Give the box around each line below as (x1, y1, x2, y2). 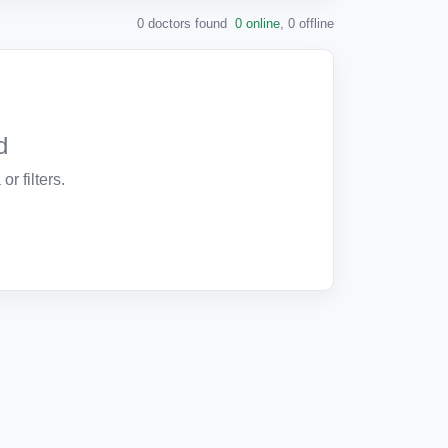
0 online (235, 16, 280, 31)
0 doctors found (137, 16, 231, 31)
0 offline (288, 16, 334, 31)
